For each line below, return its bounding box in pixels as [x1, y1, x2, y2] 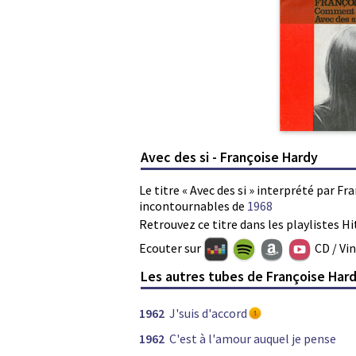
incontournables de [139, 197, 247, 214]
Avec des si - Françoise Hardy [141, 147, 319, 166]
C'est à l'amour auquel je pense [169, 331, 336, 347]
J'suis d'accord [169, 305, 247, 322]
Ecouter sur [139, 239, 203, 256]
